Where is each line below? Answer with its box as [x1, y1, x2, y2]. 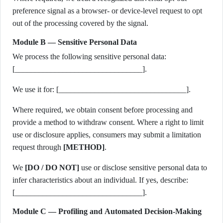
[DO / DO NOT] [25, 163, 79, 172]
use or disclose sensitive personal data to [79, 163, 207, 172]
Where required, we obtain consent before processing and [12, 106, 193, 114]
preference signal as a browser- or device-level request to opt [12, 6, 202, 15]
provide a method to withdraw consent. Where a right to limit [12, 118, 204, 126]
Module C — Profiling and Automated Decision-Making [12, 207, 202, 216]
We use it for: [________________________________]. [12, 85, 191, 94]
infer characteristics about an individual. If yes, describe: [12, 176, 188, 184]
